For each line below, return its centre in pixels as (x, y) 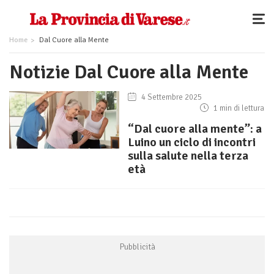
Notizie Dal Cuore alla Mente (129, 72)
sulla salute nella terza (188, 156)
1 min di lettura (238, 108)
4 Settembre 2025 (171, 97)
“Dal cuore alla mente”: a (195, 129)
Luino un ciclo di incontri (192, 142)
